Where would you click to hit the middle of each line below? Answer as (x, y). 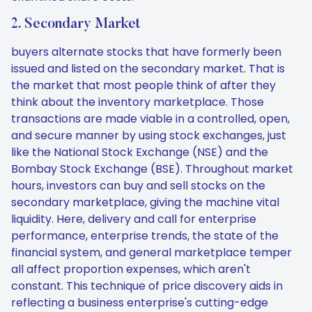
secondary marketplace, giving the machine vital (145, 202)
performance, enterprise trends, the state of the (145, 236)
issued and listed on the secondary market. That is (148, 69)
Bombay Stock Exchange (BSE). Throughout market (152, 169)
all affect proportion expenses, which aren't (131, 269)
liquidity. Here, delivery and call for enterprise (134, 219)
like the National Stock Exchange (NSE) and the (140, 152)
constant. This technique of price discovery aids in (147, 286)
